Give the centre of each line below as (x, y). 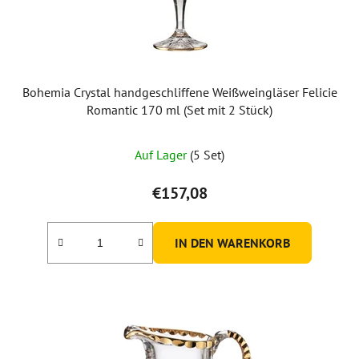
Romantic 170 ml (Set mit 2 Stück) (179, 109)
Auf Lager (162, 154)
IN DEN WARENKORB (232, 242)
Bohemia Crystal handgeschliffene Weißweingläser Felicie (179, 92)
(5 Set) (207, 154)
